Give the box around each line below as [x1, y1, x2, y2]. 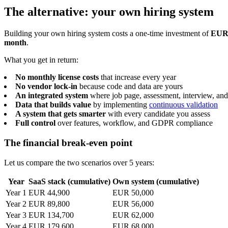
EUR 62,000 [112, 210, 154, 219]
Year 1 [6, 188, 26, 197]
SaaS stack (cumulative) [28, 177, 110, 186]
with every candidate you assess [106, 109, 210, 119]
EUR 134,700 [28, 210, 74, 219]
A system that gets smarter [15, 109, 106, 119]
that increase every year [99, 73, 176, 82]
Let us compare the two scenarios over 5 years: [4, 158, 154, 167]
